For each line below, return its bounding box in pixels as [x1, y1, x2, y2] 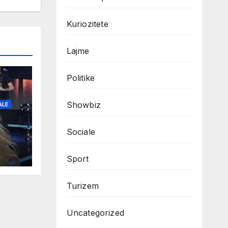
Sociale [66, 127, 95, 137]
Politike [66, 73, 95, 83]
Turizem [66, 181, 99, 191]
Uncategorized [66, 208, 125, 218]
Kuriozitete [66, 19, 108, 30]
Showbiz [66, 100, 101, 110]
